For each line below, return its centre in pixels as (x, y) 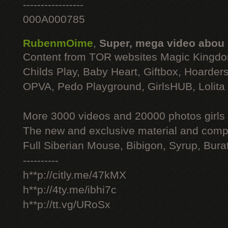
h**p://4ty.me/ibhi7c (70, 190)
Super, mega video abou (162, 43)
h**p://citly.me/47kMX (75, 175)
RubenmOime (58, 43)
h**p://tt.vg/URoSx (67, 205)
